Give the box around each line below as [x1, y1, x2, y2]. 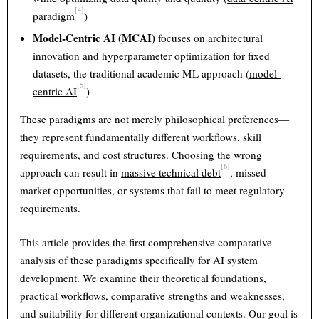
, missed [230, 165, 267, 180]
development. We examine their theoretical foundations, [20, 271, 267, 286]
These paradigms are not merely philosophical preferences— [20, 112, 290, 127]
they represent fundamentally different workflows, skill [20, 130, 262, 145]
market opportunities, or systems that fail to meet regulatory [20, 183, 286, 198]
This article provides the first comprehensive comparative [20, 235, 273, 250]
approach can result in [20, 165, 122, 180]
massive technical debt [121, 165, 221, 180]
